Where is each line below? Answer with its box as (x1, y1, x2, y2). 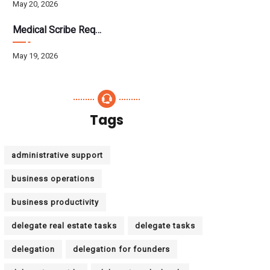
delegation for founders (73, 245, 171, 254)
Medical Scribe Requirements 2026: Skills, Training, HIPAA (13, 24, 96, 36)
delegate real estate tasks (11, 221, 118, 230)
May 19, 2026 (13, 51, 58, 60)
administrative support (11, 151, 104, 160)
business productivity (11, 198, 99, 207)
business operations (11, 174, 95, 183)
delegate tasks (135, 221, 196, 230)
